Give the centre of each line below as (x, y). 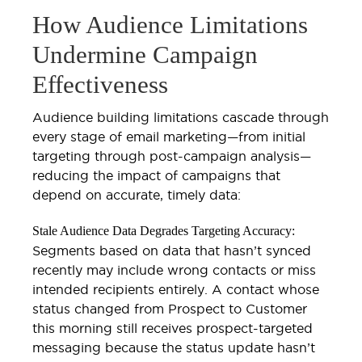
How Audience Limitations (170, 24)
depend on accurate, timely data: (137, 194)
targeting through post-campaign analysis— (172, 156)
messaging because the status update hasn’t (174, 347)
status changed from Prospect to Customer (170, 308)
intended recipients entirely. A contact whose (176, 289)
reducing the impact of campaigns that (156, 175)
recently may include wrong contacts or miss (174, 269)
